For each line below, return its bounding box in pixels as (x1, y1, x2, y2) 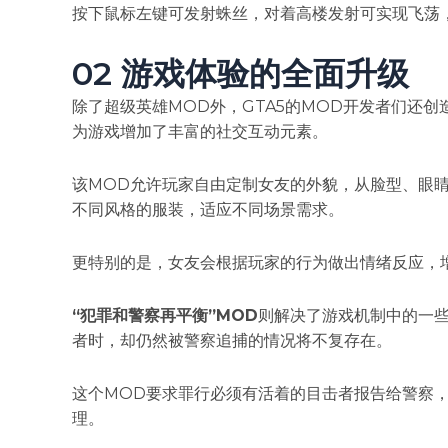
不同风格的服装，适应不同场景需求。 (72, 200, 344, 220)
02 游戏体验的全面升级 (72, 54, 409, 94)
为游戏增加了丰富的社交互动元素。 (72, 122, 328, 142)
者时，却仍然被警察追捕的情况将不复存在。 (72, 331, 392, 351)
